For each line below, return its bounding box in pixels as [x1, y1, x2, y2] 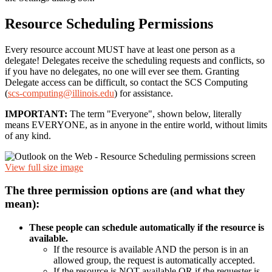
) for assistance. [114, 87, 173, 98]
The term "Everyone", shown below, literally [67, 108, 242, 119]
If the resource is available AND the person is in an [53, 244, 248, 255]
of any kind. [5, 130, 58, 141]
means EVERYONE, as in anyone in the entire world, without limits [5, 119, 267, 130]
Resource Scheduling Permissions [5, 15, 213, 32]
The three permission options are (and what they [5, 184, 245, 197]
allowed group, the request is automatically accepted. [53, 255, 255, 266]
